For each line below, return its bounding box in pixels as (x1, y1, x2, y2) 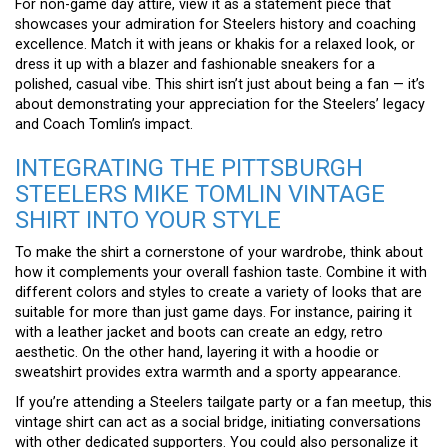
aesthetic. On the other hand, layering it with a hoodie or (15, 344, 379, 362)
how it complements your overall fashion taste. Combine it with (15, 264, 427, 282)
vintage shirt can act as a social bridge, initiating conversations (15, 414, 421, 432)
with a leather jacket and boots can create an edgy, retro (15, 324, 383, 342)
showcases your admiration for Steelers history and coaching (15, 16, 416, 34)
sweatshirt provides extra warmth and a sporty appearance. (15, 364, 401, 382)
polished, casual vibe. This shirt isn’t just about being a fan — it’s (15, 76, 425, 94)
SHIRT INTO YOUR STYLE (15, 206, 281, 235)
